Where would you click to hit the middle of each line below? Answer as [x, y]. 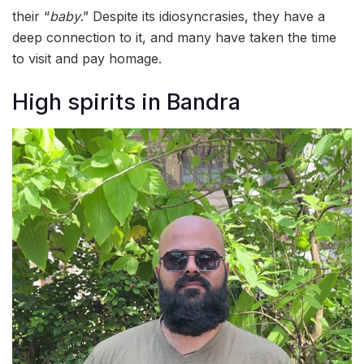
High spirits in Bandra [126, 102]
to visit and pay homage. [87, 59]
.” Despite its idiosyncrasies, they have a [203, 17]
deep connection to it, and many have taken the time [174, 38]
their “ [31, 17]
